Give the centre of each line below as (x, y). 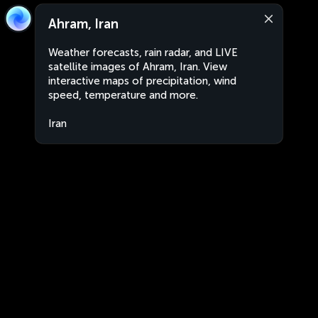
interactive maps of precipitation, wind (142, 81)
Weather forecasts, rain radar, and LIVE (143, 53)
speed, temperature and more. (123, 95)
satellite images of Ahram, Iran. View (138, 67)
